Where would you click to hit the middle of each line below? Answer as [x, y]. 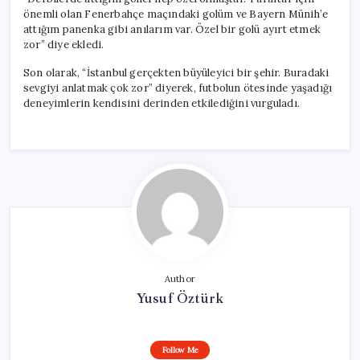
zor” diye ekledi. [64, 44]
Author [180, 278]
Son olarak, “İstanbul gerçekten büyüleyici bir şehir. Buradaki [176, 72]
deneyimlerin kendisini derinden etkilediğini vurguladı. [162, 103]
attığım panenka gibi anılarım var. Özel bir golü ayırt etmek [172, 29]
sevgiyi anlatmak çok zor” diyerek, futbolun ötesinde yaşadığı [178, 88]
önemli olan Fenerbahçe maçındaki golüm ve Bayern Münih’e [176, 14]
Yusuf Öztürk [180, 298]
